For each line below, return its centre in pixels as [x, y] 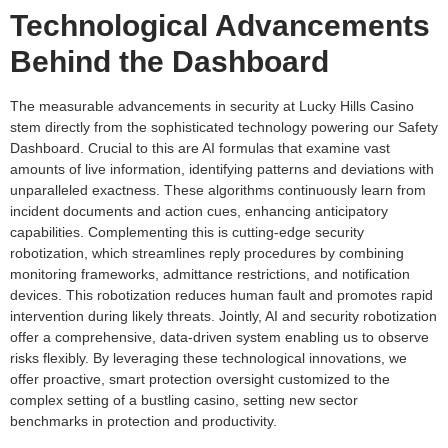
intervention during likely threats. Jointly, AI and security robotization [223, 315]
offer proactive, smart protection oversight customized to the [200, 378]
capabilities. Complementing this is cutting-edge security [187, 231]
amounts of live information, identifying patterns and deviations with [222, 168]
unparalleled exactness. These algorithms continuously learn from [218, 189]
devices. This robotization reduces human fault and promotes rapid [221, 294]
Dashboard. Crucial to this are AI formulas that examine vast [200, 147]
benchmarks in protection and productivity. [143, 420]
